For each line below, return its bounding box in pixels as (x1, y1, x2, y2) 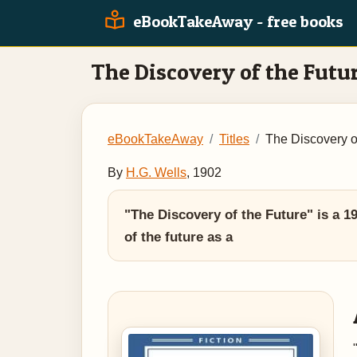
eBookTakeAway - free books (129, 12, 343, 31)
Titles (219, 132, 249, 146)
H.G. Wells (126, 166, 186, 179)
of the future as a (124, 229, 233, 245)
